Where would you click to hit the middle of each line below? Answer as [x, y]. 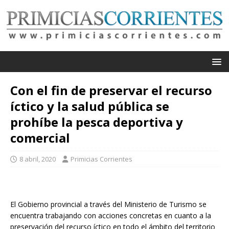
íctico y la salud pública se [90, 106]
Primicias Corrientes [101, 159]
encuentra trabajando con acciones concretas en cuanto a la [111, 215]
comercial [40, 138]
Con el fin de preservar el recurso [111, 90]
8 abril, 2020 [38, 159]
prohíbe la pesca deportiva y [97, 122]
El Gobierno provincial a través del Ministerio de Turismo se [108, 204]
